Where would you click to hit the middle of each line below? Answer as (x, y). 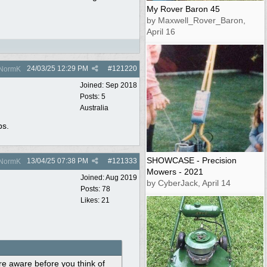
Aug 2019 (121, 177)
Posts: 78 (95, 189)
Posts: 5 (93, 96)
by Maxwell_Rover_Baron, (196, 20)
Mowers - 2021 (175, 171)
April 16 (161, 31)
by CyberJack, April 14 (189, 183)
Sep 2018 (121, 85)
